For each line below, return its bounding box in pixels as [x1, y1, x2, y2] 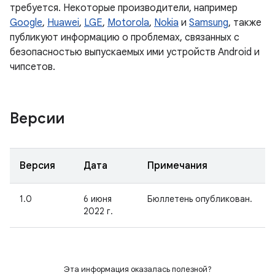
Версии [10, 109, 64, 128]
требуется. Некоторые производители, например [10, 2, 238, 14]
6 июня [83, 193, 112, 204]
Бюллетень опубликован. [147, 193, 252, 204]
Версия [20, 160, 55, 172]
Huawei [47, 17, 79, 29]
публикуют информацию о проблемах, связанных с [10, 31, 239, 44]
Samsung [189, 17, 228, 29]
